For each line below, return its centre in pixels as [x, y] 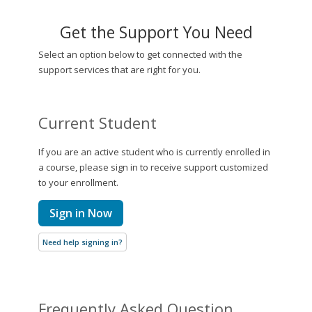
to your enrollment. [78, 182]
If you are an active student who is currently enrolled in [154, 152]
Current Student [97, 123]
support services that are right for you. [119, 70]
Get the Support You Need [156, 32]
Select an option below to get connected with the [140, 54]
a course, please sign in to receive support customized [153, 167]
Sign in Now [81, 213]
